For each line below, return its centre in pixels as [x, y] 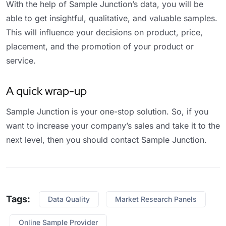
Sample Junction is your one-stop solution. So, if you [107, 111]
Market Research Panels [156, 199]
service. [21, 60]
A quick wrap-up [46, 91]
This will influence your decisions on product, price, [104, 32]
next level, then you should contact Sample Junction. [106, 139]
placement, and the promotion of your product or [100, 46]
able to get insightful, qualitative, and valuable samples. [112, 18]
